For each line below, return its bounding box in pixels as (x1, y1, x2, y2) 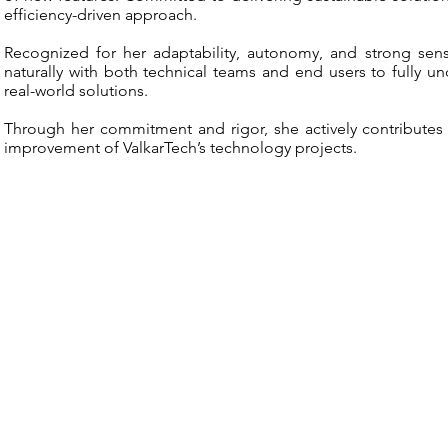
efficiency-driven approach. (4, 5, 197, 24)
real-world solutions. (4, 81, 148, 100)
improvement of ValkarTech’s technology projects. (4, 138, 357, 157)
